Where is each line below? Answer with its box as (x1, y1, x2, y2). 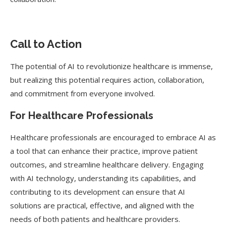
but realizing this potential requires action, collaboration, (10, 75, 204, 85)
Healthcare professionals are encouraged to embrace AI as (10, 132, 216, 142)
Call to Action (10, 37, 82, 50)
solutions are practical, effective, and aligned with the (10, 200, 194, 210)
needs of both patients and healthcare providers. (10, 214, 180, 224)
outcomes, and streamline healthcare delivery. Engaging (10, 159, 204, 169)
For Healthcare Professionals (10, 109, 153, 122)
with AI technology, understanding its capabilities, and (10, 173, 196, 183)
